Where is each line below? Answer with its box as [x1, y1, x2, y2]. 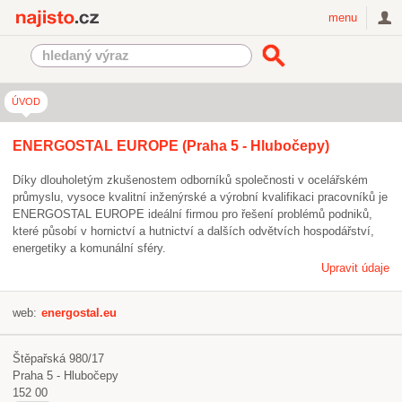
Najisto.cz [99, 10, 162, 25]
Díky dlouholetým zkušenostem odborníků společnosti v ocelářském [13, 173, 368, 187]
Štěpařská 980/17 [13, 352, 104, 365]
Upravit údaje [321, 261, 389, 275]
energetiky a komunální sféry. [13, 241, 166, 255]
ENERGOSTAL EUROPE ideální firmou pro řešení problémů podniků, [13, 207, 372, 221]
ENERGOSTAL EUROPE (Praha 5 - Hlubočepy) [13, 138, 329, 153]
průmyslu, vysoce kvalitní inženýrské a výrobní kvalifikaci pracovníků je [13, 190, 388, 204]
